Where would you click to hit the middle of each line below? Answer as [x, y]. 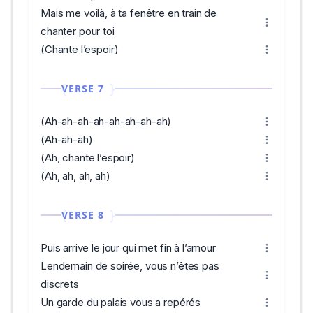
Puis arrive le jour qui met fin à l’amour [128, 248]
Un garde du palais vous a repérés [121, 302]
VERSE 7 [83, 88]
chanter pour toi [78, 31]
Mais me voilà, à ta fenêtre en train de [129, 13]
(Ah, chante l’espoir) [88, 158]
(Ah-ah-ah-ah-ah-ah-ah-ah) [106, 121]
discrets [60, 284]
